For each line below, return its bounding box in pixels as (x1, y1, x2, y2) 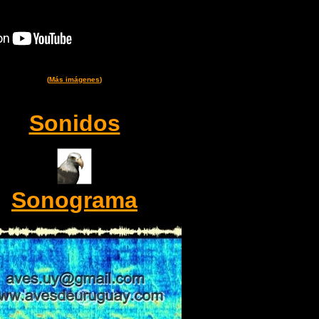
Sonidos (28, 110, 120, 136)
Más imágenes (49, 75, 100, 83)
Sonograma (11, 187, 137, 213)
